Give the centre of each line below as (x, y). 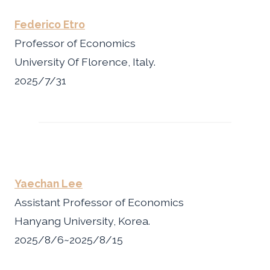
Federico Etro (50, 24)
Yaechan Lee (49, 183)
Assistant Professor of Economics (99, 202)
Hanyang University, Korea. (82, 221)
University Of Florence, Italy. (85, 61)
